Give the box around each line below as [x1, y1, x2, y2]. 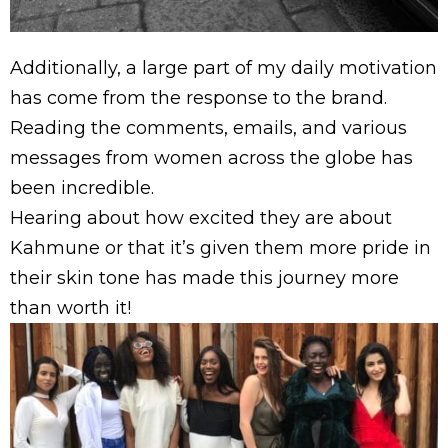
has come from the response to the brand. [10, 87, 387, 110]
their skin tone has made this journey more [10, 267, 399, 290]
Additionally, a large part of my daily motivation [10, 57, 437, 80]
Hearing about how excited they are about [10, 207, 392, 230]
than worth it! [10, 297, 131, 320]
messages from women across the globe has [10, 147, 413, 170]
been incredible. [10, 177, 154, 200]
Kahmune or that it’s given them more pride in [10, 237, 431, 260]
